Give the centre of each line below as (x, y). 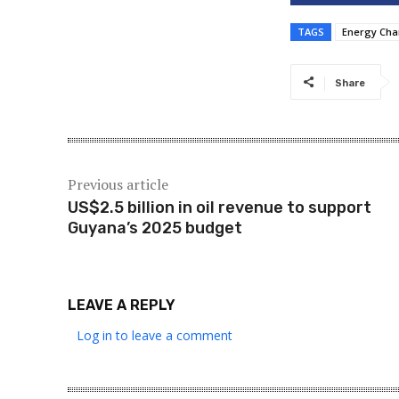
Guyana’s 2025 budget (155, 228)
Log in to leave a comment (155, 335)
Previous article (118, 184)
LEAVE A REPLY (122, 305)
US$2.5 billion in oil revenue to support (220, 207)
